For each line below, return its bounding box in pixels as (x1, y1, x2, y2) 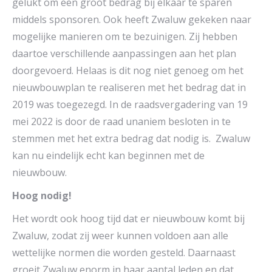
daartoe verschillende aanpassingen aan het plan (12, 47, 236, 61)
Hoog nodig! (12, 189, 72, 203)
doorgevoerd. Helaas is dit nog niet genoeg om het (12, 64, 243, 78)
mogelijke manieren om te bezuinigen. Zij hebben (12, 30, 237, 44)
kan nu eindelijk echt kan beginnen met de (12, 149, 205, 163)
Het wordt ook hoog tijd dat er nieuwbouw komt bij (12, 212, 245, 226)
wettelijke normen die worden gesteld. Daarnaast (12, 246, 236, 260)
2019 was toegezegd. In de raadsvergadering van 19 (12, 98, 248, 112)
